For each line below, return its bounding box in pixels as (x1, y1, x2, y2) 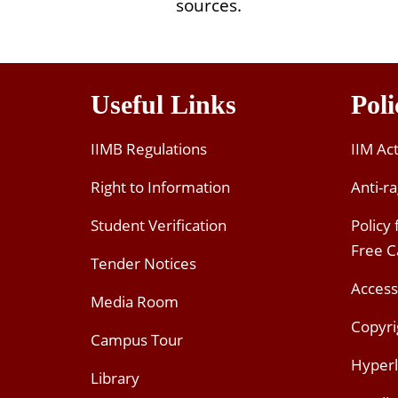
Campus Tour (91, 330, 183, 351)
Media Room (91, 291, 179, 313)
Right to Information (91, 177, 230, 198)
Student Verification (91, 215, 227, 236)
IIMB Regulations (91, 139, 207, 160)
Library (91, 368, 139, 389)
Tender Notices (91, 253, 196, 275)
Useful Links (91, 90, 236, 120)
